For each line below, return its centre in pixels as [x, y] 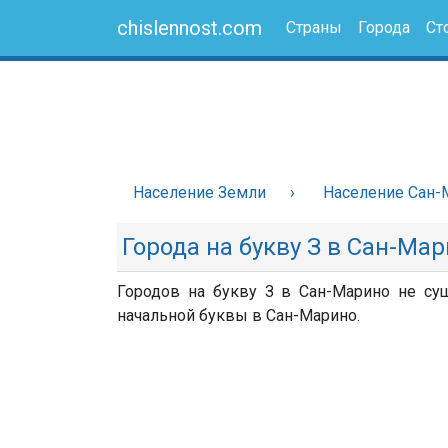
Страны [314, 27]
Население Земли [199, 192]
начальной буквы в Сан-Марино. [238, 315]
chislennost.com [189, 28]
